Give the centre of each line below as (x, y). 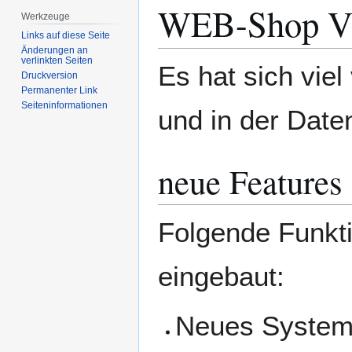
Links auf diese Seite (66, 35)
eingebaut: (221, 276)
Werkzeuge (46, 16)
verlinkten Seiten (57, 60)
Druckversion (50, 75)
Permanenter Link (60, 90)
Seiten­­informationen (65, 105)
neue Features (250, 181)
